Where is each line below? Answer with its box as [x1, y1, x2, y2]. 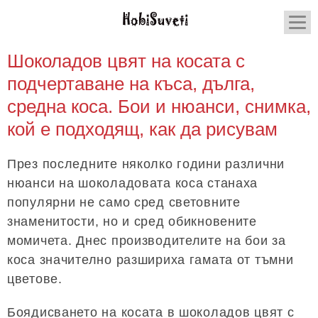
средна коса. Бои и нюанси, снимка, [7, 96, 311, 117]
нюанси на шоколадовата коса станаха [7, 176, 258, 190]
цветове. [7, 272, 62, 286]
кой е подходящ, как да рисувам [7, 119, 278, 140]
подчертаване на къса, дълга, [7, 73, 255, 94]
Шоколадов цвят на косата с [7, 50, 245, 72]
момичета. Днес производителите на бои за [7, 234, 286, 248]
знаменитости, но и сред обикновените [7, 214, 257, 229]
